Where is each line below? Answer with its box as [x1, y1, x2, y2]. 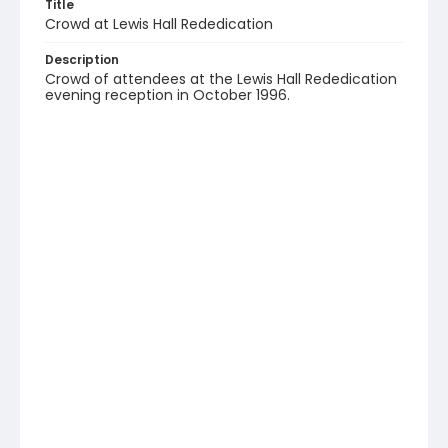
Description [45, 51, 119, 68]
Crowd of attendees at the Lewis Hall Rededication [45, 69, 397, 89]
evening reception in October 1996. [45, 85, 290, 105]
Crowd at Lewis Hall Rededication [45, 14, 273, 34]
